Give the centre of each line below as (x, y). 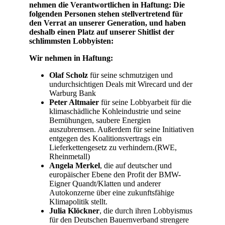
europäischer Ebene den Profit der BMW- (115, 174)
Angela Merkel (75, 165)
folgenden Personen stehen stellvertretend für (106, 14)
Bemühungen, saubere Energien (100, 120)
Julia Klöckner (74, 210)
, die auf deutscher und (136, 165)
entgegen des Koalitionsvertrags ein (105, 138)
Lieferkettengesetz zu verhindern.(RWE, (113, 147)
